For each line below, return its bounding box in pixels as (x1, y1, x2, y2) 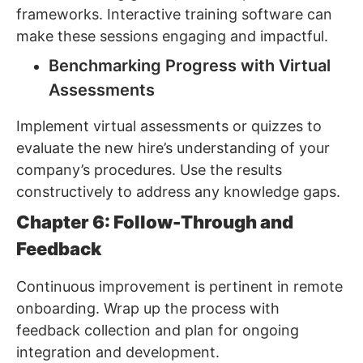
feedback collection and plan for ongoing (16, 322, 299, 340)
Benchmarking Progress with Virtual (49, 56, 331, 76)
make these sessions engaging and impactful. (16, 28, 328, 45)
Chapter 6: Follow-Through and (16, 211, 293, 233)
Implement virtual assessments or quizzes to (16, 117, 322, 135)
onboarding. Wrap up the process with (16, 300, 280, 318)
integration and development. (16, 344, 220, 361)
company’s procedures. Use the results (16, 161, 282, 179)
